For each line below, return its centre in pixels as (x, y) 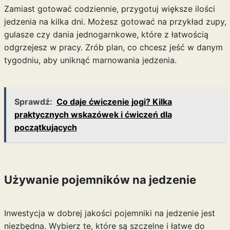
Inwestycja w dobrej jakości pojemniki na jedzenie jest (109, 213)
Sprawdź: (33, 102)
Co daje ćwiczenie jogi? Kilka (114, 102)
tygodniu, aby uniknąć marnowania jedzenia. (90, 60)
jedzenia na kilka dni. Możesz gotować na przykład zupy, (115, 22)
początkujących (45, 127)
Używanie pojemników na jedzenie (100, 180)
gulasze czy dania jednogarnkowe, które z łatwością (106, 34)
